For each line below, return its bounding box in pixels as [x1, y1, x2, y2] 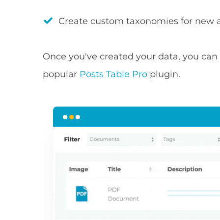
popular [43, 69, 80, 80]
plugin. [147, 69, 181, 80]
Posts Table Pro [80, 69, 148, 80]
